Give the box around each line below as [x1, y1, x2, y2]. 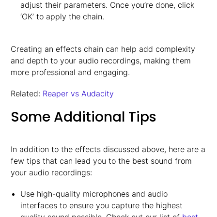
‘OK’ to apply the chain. [20, 12, 104, 21]
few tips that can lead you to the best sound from [11, 156, 192, 166]
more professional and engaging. [11, 67, 130, 77]
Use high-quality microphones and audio [20, 189, 168, 199]
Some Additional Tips [11, 108, 157, 126]
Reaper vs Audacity [43, 89, 114, 98]
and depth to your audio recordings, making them [11, 56, 191, 65]
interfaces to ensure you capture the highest [20, 201, 183, 210]
